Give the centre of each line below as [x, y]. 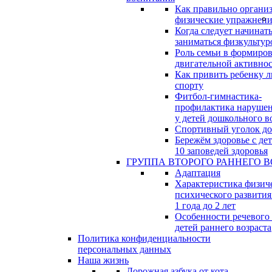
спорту [189, 86]
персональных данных [124, 250]
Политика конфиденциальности [144, 239]
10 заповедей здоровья [221, 151]
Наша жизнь [103, 260]
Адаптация [198, 173]
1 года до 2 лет [205, 206]
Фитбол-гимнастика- [218, 97]
